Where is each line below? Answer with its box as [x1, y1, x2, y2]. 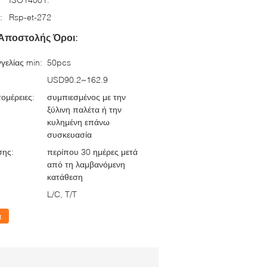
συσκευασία [47, 129, 92, 139]
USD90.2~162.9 [47, 74, 108, 85]
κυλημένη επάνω [47, 117, 110, 127]
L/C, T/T [47, 189, 77, 199]
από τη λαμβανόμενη [47, 159, 125, 169]
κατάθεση [47, 172, 83, 182]
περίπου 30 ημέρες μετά [47, 147, 138, 157]
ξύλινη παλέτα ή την [47, 104, 122, 114]
